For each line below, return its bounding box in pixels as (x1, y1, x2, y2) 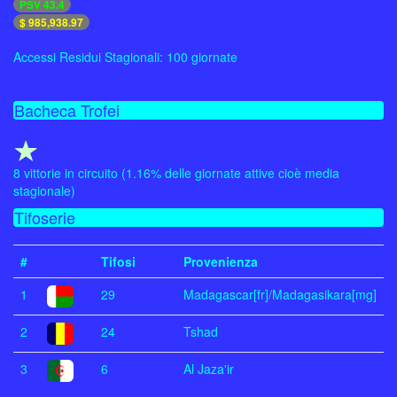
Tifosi (101, 253, 136, 271)
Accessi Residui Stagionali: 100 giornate (13, 48, 237, 66)
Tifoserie (14, 206, 75, 230)
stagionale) (13, 182, 75, 200)
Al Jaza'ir (183, 360, 234, 378)
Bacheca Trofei (14, 98, 120, 122)
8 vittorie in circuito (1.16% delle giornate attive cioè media (13, 164, 339, 183)
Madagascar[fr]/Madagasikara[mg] (183, 285, 377, 304)
